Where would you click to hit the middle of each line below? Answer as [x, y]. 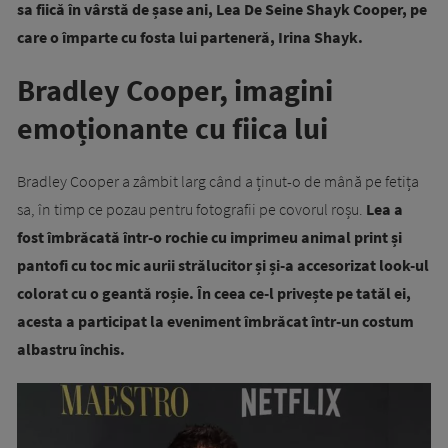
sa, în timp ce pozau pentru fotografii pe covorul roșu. [191, 209]
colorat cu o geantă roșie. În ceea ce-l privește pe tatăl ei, [214, 293]
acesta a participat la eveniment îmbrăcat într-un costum [215, 321]
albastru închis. [71, 349]
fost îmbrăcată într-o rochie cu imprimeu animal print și [209, 237]
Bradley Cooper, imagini [175, 90]
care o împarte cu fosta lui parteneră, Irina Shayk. [190, 37]
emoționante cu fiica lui [172, 128]
